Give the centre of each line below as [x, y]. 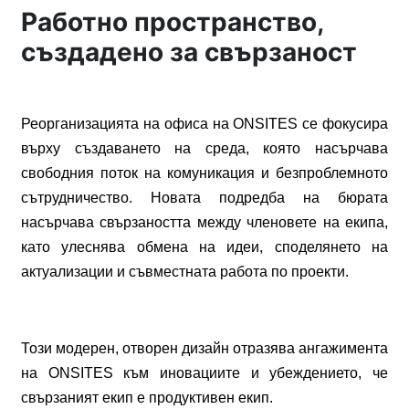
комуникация [211, 173]
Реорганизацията [80, 124]
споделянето [317, 247]
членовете [282, 222]
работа [244, 272]
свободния [58, 173]
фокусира [356, 124]
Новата [176, 198]
